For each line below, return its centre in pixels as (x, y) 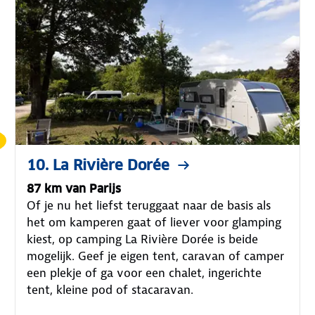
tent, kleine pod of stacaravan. (110, 289)
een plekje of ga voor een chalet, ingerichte (144, 272)
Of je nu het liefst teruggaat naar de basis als (149, 205)
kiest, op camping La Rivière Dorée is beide (143, 239)
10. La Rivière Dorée (98, 165)
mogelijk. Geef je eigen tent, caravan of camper (156, 256)
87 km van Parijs (74, 188)
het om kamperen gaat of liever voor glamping (154, 222)
